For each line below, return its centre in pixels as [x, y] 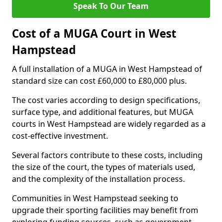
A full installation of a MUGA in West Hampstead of [107, 69]
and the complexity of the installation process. [98, 179]
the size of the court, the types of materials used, [104, 167]
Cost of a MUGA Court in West [94, 33]
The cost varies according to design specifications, [106, 100]
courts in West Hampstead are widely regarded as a [109, 124]
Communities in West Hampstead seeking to [95, 198]
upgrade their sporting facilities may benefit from [105, 210]
